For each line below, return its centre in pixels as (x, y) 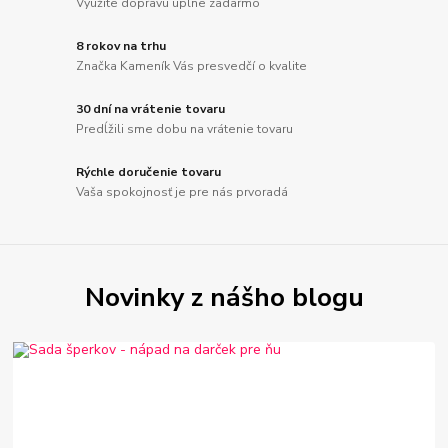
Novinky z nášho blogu (224, 297)
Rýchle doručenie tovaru (149, 171)
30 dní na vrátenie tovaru (151, 109)
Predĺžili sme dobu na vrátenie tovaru (185, 128)
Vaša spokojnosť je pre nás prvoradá (182, 191)
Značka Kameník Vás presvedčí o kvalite (192, 65)
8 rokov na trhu (121, 46)
